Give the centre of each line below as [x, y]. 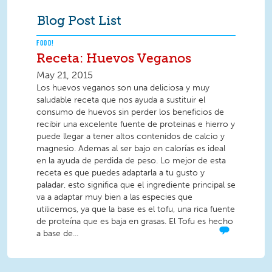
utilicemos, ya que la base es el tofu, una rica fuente [136, 209]
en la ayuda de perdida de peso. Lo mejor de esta [131, 161]
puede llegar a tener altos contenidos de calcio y [131, 137]
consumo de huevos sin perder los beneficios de [130, 112]
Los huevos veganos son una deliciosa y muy [123, 88]
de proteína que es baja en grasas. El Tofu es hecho [135, 222]
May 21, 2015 [65, 75]
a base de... [57, 234]
